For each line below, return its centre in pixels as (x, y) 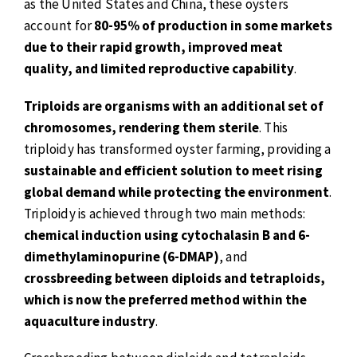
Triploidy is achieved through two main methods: (165, 213)
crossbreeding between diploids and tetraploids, (175, 278)
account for (59, 26)
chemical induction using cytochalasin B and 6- (167, 235)
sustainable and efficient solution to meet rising (173, 170)
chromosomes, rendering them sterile (141, 127)
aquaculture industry (90, 321)
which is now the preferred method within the (165, 299)
